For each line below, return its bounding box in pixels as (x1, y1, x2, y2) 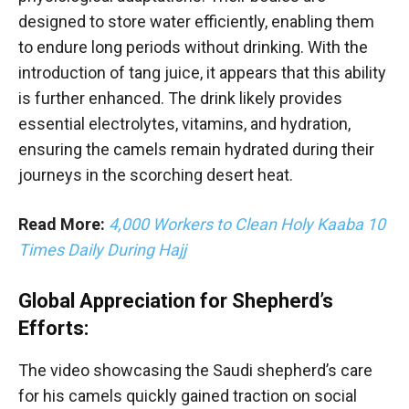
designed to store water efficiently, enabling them (18, 11, 374, 31)
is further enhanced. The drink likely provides (18, 88, 342, 108)
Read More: (18, 214, 105, 234)
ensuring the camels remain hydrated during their (18, 139, 374, 159)
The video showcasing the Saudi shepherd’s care (18, 360, 372, 380)
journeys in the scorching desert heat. (18, 164, 293, 184)
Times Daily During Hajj (18, 239, 186, 259)
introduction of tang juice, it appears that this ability (18, 62, 386, 82)
